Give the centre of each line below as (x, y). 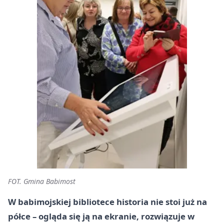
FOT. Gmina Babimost (42, 181)
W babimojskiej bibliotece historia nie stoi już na (107, 202)
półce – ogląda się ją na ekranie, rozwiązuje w (101, 216)
